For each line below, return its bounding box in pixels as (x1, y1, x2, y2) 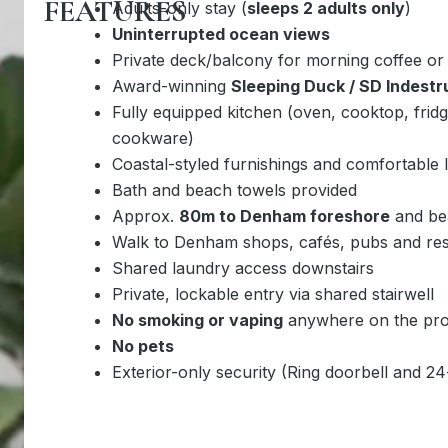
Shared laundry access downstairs (111, 258, 374, 279)
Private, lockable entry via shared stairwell (111, 284, 434, 305)
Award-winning (111, 76, 231, 97)
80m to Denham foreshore (178, 206, 390, 227)
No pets (111, 336, 174, 357)
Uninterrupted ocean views (111, 24, 330, 45)
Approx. (111, 206, 179, 227)
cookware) (111, 128, 194, 149)
